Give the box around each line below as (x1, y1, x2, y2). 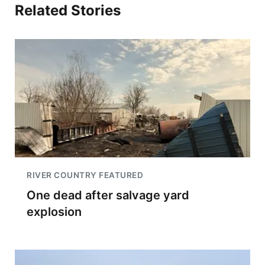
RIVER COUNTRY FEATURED (27, 170, 143, 180)
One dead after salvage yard (27, 188, 189, 202)
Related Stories (15, 2, 121, 19)
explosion (27, 205, 82, 219)
